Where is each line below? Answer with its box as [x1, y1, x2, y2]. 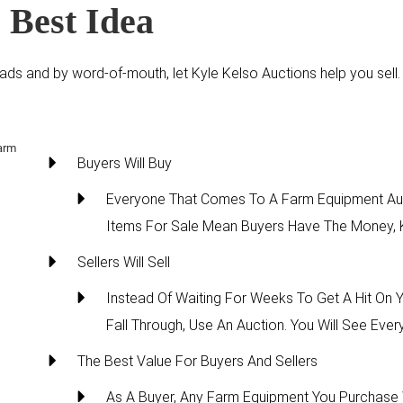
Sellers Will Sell [77, 253, 170, 271]
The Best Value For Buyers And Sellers [77, 352, 318, 370]
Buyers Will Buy [77, 154, 172, 172]
